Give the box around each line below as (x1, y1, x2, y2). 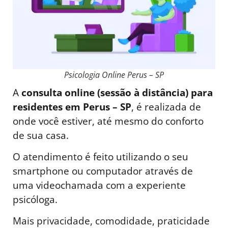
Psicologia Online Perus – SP (64, 69, 164, 80)
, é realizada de (131, 99, 201, 113)
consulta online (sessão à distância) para (21, 85, 213, 99)
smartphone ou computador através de (13, 164, 193, 178)
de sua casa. (13, 128, 69, 142)
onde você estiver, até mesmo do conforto (13, 113, 204, 128)
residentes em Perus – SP (13, 99, 131, 113)
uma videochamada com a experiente (13, 178, 186, 192)
